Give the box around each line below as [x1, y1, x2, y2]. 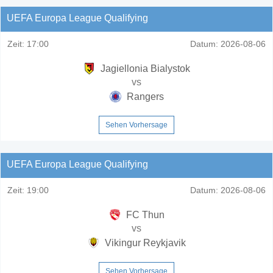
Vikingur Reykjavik [102, 237, 186, 248]
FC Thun [123, 209, 165, 220]
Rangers [124, 91, 164, 102]
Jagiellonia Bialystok [97, 63, 190, 74]
